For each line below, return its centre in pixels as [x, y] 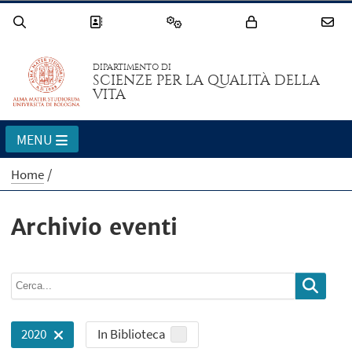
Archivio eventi [95, 227]
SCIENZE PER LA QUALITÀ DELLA [207, 81]
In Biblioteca [131, 334]
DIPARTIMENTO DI [132, 68]
